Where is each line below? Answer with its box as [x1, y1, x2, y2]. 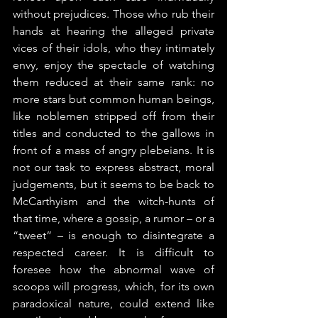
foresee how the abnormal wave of [13, 262, 214, 276]
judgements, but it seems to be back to [13, 177, 214, 191]
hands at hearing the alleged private [13, 23, 214, 38]
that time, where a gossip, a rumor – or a [13, 211, 214, 225]
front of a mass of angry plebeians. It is [13, 143, 214, 157]
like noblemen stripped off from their [13, 109, 214, 123]
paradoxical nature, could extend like [13, 296, 214, 310]
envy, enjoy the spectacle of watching [13, 57, 214, 72]
